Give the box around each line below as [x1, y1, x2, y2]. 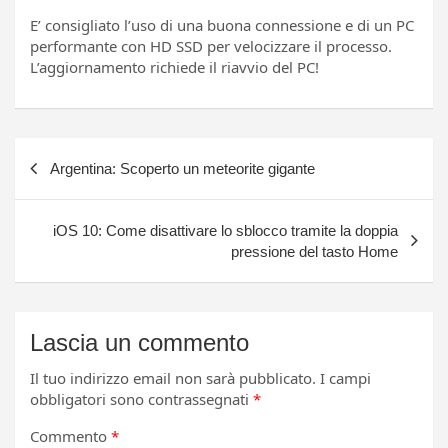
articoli [14, 171, 88, 200]
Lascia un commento [30, 329, 249, 357]
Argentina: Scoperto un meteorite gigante [50, 160, 315, 178]
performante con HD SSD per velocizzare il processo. [30, 36, 392, 57]
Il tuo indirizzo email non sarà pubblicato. [30, 368, 316, 389]
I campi [320, 368, 371, 389]
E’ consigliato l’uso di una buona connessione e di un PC [30, 15, 414, 36]
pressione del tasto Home [231, 243, 398, 261]
